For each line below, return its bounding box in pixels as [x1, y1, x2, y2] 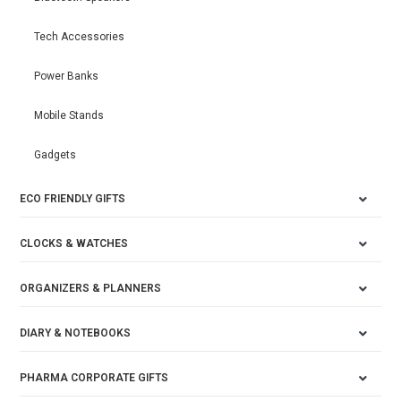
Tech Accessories [34, 30, 125, 43]
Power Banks [34, 69, 99, 82]
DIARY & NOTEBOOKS [20, 326, 132, 339]
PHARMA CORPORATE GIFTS [20, 371, 169, 384]
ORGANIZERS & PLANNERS [20, 281, 162, 294]
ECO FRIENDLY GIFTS [20, 192, 126, 205]
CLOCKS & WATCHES [20, 236, 129, 250]
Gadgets [34, 148, 77, 161]
